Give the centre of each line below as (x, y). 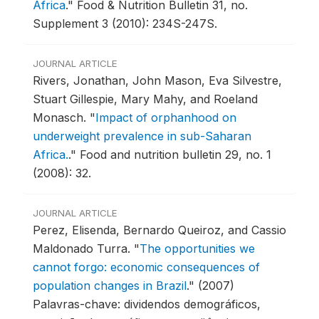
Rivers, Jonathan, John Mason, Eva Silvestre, (157, 81)
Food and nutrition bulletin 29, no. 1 (176, 155)
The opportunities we (197, 249)
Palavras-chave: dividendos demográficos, (147, 304)
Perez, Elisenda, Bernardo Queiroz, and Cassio (159, 230)
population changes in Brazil (110, 286)
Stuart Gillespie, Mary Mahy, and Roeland (145, 99)
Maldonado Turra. (83, 249)
